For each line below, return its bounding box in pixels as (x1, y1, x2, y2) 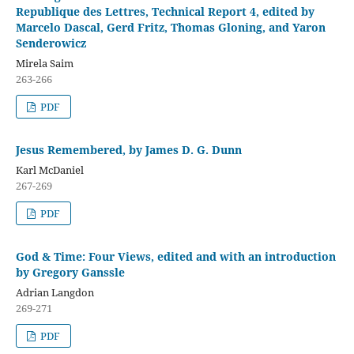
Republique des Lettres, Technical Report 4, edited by (15, 4, 314, 20)
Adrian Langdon (15, 285, 94, 300)
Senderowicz (15, 36, 86, 51)
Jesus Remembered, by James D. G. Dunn (15, 142, 242, 158)
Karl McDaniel (15, 163, 84, 178)
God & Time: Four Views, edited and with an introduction (15, 249, 336, 265)
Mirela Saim (15, 56, 73, 71)
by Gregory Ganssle (15, 265, 125, 281)
